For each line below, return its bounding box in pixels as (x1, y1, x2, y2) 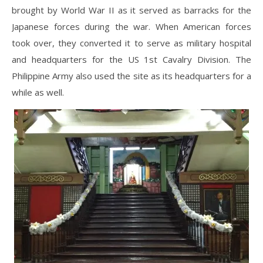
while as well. (12, 86, 64, 99)
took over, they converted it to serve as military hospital (12, 37, 251, 49)
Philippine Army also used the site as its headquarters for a (12, 70, 251, 82)
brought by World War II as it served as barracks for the (12, 4, 251, 16)
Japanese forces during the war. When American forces (12, 21, 251, 33)
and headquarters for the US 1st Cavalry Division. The (12, 53, 251, 66)
